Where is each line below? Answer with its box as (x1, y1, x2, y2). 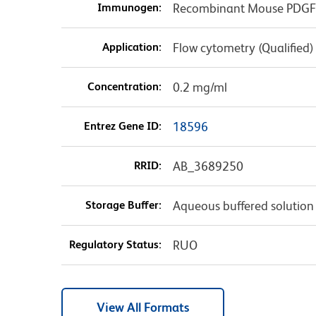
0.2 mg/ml (172, 80, 227, 95)
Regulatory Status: (68, 238, 162, 252)
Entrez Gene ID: (83, 119, 162, 133)
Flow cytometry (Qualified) (172, 40, 314, 56)
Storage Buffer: (85, 198, 162, 212)
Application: (102, 40, 162, 54)
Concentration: (87, 80, 162, 94)
